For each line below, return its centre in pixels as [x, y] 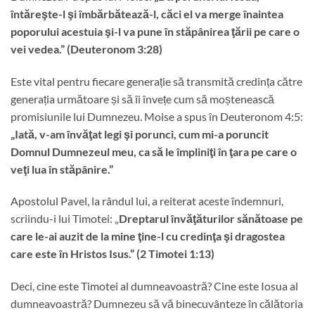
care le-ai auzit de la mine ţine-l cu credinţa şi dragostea [148, 236]
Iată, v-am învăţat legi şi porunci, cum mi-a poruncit [142, 134]
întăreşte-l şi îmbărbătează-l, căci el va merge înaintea [147, 13]
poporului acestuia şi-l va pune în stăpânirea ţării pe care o [155, 31]
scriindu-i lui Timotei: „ [65, 219]
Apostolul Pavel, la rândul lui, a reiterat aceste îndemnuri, [147, 201]
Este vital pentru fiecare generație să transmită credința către [156, 81]
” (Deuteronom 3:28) [111, 49]
